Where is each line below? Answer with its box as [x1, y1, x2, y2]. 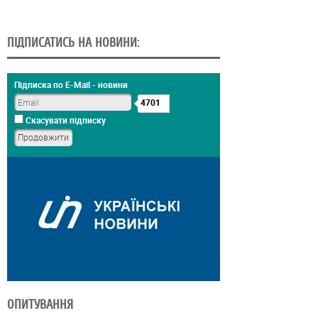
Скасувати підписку [23, 114, 106, 126]
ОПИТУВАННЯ [7, 297, 73, 312]
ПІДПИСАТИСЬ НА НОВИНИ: [7, 35, 139, 50]
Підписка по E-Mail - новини [14, 79, 128, 91]
